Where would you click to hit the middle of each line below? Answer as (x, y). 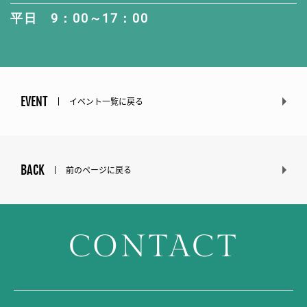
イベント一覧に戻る (106, 102)
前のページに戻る (99, 170)
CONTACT (153, 247)
